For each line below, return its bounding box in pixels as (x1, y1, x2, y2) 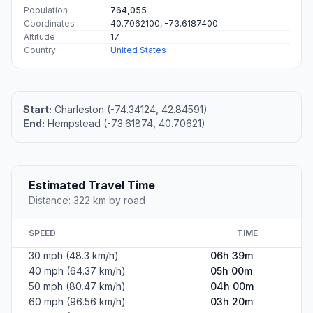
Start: (23, 103, 52, 116)
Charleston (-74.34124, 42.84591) (52, 103, 208, 116)
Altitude (24, 31, 55, 43)
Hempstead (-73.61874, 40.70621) (45, 117, 205, 130)
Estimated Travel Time (29, 178, 155, 193)
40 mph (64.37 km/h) (29, 265, 126, 277)
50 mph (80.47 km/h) (29, 280, 126, 293)
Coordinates (24, 18, 75, 29)
